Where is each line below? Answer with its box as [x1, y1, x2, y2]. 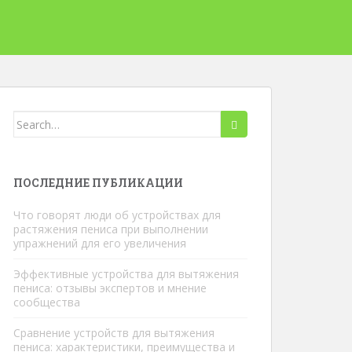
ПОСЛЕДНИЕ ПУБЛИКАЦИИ [13, 175, 183, 190]
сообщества [13, 295, 80, 310]
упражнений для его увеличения [13, 236, 186, 251]
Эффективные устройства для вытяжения [13, 266, 239, 281]
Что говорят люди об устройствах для [13, 207, 221, 222]
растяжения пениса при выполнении [13, 222, 208, 236]
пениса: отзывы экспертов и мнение [13, 280, 207, 295]
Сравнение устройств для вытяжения [13, 325, 214, 340]
